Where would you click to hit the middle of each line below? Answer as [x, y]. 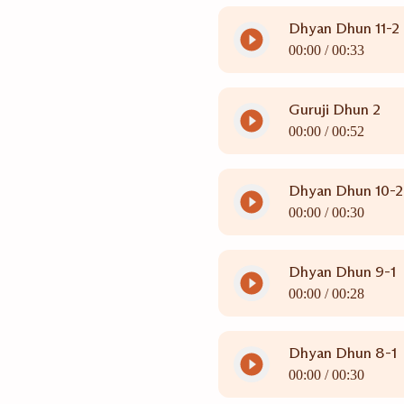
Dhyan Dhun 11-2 [344, 28]
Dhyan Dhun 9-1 [342, 272]
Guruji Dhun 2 [334, 110]
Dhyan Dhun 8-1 [342, 353]
